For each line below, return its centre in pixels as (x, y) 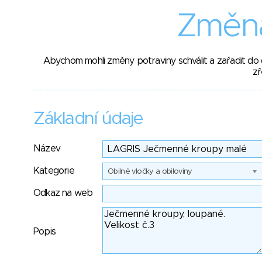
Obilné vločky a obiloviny (150, 172)
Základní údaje (88, 119)
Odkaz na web (63, 193)
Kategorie (54, 171)
